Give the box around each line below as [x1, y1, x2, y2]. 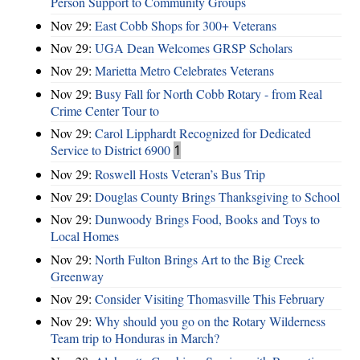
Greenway [51, 267, 104, 284]
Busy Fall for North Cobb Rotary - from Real [95, 84, 322, 102]
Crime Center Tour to [51, 101, 159, 119]
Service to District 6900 [51, 141, 170, 159]
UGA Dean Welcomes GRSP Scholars [95, 39, 292, 57]
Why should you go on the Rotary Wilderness [95, 313, 325, 330]
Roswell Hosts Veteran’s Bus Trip [95, 165, 265, 182]
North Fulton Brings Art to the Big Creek [95, 250, 305, 268]
